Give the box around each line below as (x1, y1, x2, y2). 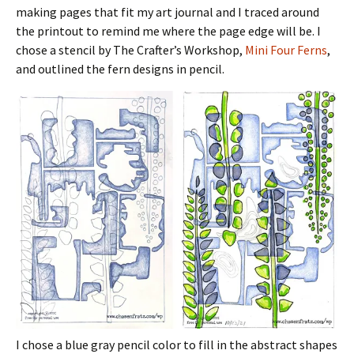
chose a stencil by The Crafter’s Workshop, (16, 42, 243, 58)
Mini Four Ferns (243, 42, 327, 58)
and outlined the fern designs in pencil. (16, 61, 224, 77)
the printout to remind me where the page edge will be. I (16, 23, 321, 40)
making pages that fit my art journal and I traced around (16, 4, 319, 21)
